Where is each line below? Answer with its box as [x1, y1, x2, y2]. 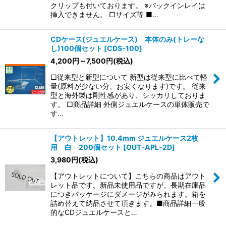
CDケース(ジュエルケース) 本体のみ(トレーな [50, 35, 204, 44]
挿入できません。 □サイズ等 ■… [50, 10, 158, 19]
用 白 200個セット [50, 143, 122, 152]
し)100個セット [50, 44, 102, 53]
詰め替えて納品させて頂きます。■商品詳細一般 [50, 199, 205, 208]
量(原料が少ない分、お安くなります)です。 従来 [50, 82, 206, 91]
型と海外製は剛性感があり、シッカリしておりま [50, 91, 206, 100]
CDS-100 [107, 44, 139, 53]
